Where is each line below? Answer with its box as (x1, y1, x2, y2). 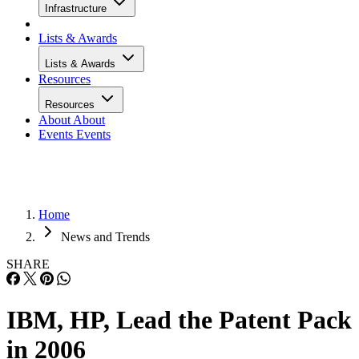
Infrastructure (45, 2, 110, 14)
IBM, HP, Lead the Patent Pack (6, 305, 352, 335)
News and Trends (61, 230, 150, 244)
